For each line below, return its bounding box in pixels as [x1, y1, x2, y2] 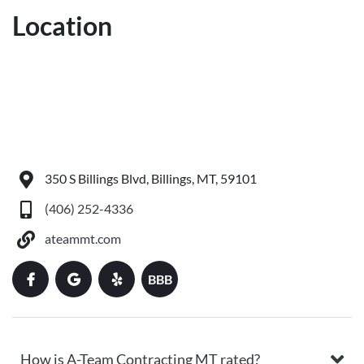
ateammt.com [45, 231, 121, 247]
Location [12, 9, 112, 41]
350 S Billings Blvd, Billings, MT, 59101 [45, 171, 257, 187]
